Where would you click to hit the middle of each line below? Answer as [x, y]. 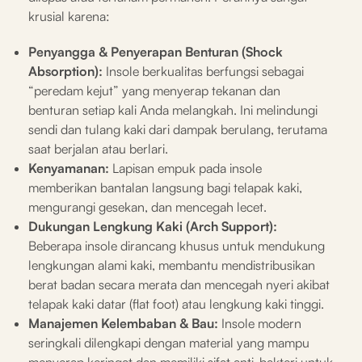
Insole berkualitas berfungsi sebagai [203, 71]
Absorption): [65, 71]
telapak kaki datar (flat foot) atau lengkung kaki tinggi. [176, 303]
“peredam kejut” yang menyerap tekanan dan [154, 90]
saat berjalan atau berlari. [98, 148]
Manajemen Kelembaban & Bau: [123, 323]
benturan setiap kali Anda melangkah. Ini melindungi [173, 109]
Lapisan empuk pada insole [185, 168]
